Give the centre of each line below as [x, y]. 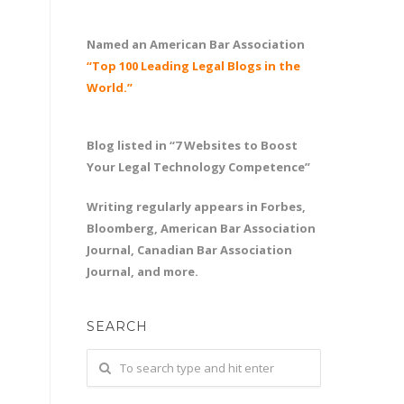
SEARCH [117, 326]
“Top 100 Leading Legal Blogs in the [193, 66]
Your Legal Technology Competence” [198, 167]
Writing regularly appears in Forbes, [196, 207]
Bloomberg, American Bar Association [201, 228]
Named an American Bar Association [196, 44]
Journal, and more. [142, 271]
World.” [110, 87]
